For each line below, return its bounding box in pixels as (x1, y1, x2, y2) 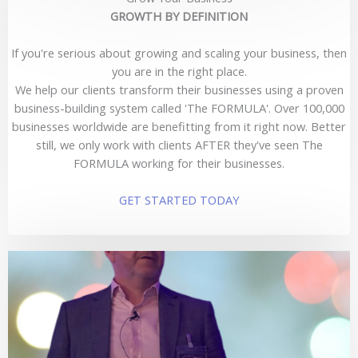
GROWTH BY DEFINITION (110, 7, 248, 24)
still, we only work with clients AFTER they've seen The (35, 136, 323, 153)
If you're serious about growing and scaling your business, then (11, 44, 347, 61)
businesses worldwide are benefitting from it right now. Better (12, 117, 346, 134)
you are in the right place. (111, 62, 247, 79)
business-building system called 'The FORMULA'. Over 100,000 (14, 99, 344, 116)
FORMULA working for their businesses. (74, 154, 284, 171)
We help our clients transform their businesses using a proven (14, 81, 344, 97)
